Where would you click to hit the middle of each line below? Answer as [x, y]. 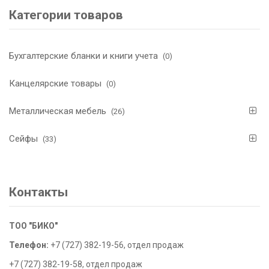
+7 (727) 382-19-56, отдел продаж [116, 245]
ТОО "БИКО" [33, 225]
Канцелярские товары [55, 84]
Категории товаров [66, 15]
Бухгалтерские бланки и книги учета [83, 56]
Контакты [38, 192]
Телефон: [29, 245]
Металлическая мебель [58, 111]
